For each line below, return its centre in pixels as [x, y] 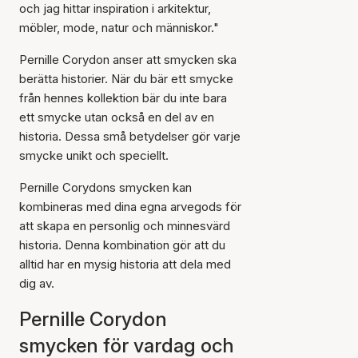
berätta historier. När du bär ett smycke [126, 79]
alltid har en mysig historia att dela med [125, 264]
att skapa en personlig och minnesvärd [125, 226]
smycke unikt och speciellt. [94, 155]
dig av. [37, 283]
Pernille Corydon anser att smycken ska [128, 60]
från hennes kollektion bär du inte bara [123, 98]
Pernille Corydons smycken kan [105, 187]
